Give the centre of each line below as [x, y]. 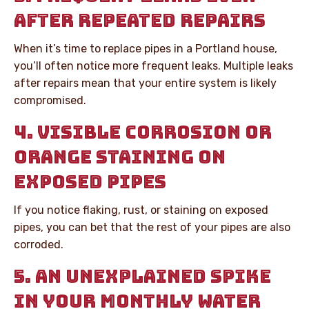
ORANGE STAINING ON [120, 157]
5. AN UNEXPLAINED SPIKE [142, 276]
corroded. [39, 244]
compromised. [50, 100]
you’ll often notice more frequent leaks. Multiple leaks [153, 66]
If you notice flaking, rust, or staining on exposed [141, 210]
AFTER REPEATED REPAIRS [140, 20]
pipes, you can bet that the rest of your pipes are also [152, 227]
